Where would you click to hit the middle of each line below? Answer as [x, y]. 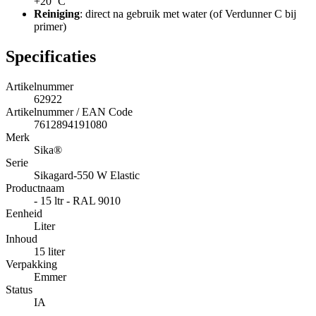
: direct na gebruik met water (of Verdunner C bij [188, 14]
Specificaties [51, 57]
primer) [50, 27]
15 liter [49, 252]
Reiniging [57, 14]
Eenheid [24, 214]
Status [19, 290]
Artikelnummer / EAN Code [69, 112]
